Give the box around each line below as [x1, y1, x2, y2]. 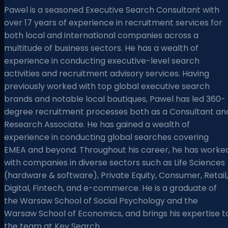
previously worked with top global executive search [4, 80, 210, 92]
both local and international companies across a [4, 29, 198, 41]
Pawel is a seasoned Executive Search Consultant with [4, 4, 219, 16]
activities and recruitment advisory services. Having [4, 67, 209, 79]
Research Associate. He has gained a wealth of [4, 118, 190, 130]
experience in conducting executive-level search [4, 54, 199, 67]
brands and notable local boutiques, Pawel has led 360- [4, 93, 225, 105]
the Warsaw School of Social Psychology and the [4, 194, 198, 207]
